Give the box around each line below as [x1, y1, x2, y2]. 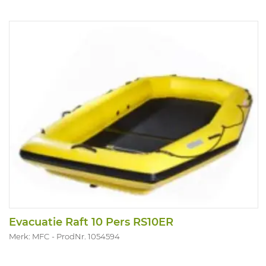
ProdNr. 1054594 [56, 231, 120, 241]
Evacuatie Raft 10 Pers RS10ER [9, 215, 173, 229]
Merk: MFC [9, 231, 49, 241]
